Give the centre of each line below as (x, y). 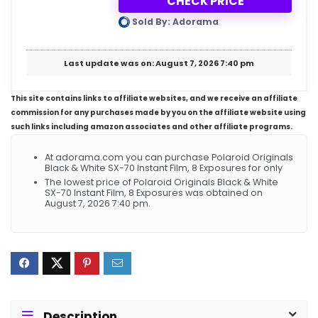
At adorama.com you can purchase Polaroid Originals (169, 158)
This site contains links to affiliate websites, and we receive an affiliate (154, 99)
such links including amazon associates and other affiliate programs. (152, 127)
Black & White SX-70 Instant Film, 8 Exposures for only (164, 168)
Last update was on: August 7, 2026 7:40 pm (159, 64)
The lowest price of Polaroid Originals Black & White (161, 182)
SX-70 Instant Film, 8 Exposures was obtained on (154, 193)
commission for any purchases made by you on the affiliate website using (158, 113)
